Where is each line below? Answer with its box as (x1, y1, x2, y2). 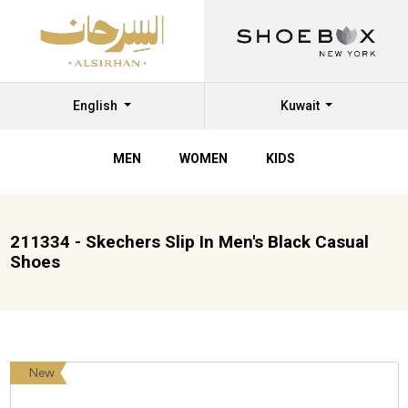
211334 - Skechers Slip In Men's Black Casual (9, 231, 369, 252)
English (73, 98, 121, 113)
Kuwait (280, 98, 322, 113)
